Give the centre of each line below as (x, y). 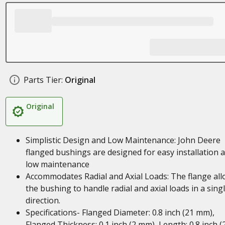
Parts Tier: (43, 80)
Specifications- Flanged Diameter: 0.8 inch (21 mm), (120, 212)
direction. (43, 200)
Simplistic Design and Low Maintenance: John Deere (123, 140)
